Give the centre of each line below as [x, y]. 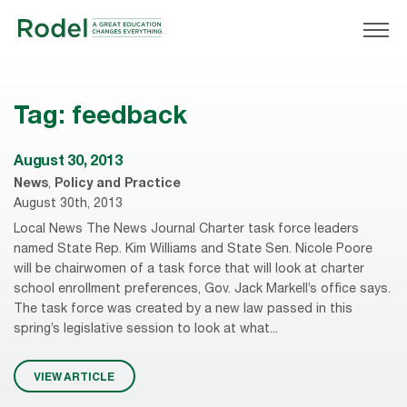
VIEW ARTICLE [74, 377]
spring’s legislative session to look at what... [146, 329]
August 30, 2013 [68, 163]
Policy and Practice [118, 185]
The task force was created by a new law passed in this [183, 309]
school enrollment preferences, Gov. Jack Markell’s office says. [202, 289]
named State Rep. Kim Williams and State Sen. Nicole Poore [193, 249]
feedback [130, 119]
